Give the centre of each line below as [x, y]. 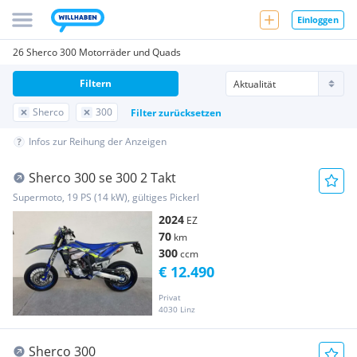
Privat [170, 298]
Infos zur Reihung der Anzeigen [98, 141]
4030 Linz [177, 310]
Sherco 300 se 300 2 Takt [102, 178]
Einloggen [318, 19]
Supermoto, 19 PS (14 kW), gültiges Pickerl [106, 197]
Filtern [96, 83]
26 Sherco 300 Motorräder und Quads [97, 52]
